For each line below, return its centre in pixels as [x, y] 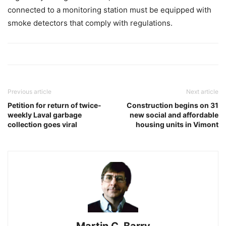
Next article [202, 92]
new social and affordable [174, 115]
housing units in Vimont [177, 124]
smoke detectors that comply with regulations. [90, 23]
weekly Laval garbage [45, 115]
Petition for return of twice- [54, 105]
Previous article [30, 92]
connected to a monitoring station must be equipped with [109, 10]
